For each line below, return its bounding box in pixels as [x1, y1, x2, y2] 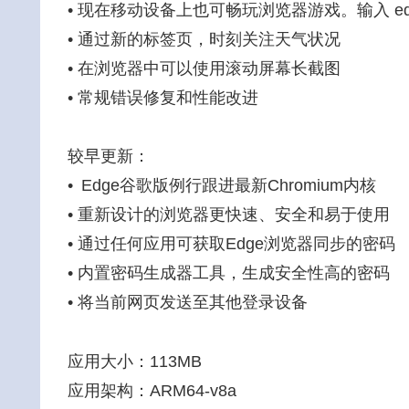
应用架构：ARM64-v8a [68, 381, 236, 400]
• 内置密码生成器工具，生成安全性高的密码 [68, 264, 390, 283]
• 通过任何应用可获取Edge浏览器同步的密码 [68, 235, 395, 254]
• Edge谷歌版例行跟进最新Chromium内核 [68, 176, 376, 195]
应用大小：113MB [68, 351, 202, 371]
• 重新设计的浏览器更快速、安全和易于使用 [68, 205, 390, 225]
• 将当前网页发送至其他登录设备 [68, 293, 308, 312]
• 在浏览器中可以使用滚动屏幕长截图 [68, 59, 341, 79]
